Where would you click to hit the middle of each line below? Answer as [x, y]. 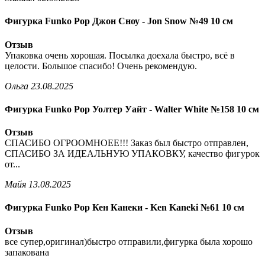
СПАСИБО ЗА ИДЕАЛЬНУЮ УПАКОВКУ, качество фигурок [132, 154]
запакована [27, 252]
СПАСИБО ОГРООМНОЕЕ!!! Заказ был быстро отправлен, [127, 143]
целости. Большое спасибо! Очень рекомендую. [101, 66]
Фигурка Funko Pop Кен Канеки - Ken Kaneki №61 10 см [125, 208]
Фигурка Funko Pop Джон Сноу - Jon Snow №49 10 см [119, 21]
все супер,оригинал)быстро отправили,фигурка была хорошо [129, 241]
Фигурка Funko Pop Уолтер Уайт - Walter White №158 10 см [132, 109]
